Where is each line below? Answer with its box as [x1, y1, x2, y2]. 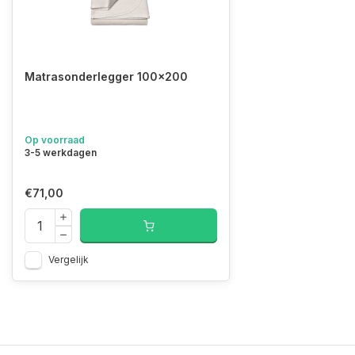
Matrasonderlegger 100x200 [25, 70, 188, 83]
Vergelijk [48, 254, 89, 265]
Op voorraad [25, 134, 85, 146]
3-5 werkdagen [25, 147, 97, 158]
